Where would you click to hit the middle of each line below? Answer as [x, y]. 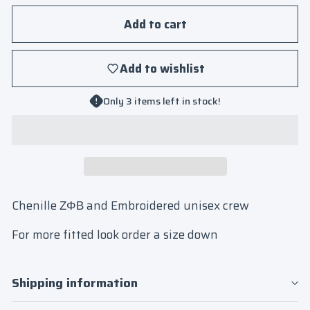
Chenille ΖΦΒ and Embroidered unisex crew [130, 205]
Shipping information [75, 283]
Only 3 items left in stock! [162, 101]
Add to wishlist [162, 68]
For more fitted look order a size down [115, 234]
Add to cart [155, 24]
